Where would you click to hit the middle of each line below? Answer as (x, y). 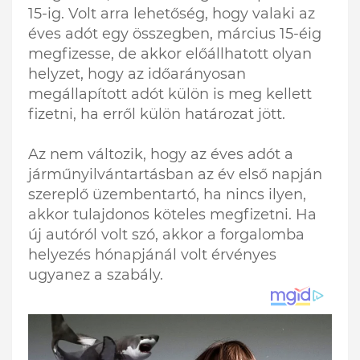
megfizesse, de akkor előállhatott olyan (170, 54)
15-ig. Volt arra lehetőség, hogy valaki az (172, 14)
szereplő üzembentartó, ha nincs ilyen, (167, 195)
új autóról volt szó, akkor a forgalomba (166, 235)
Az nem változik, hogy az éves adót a (161, 155)
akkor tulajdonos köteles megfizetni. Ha (172, 215)
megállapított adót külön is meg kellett (170, 94)
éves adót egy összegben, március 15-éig (175, 34)
